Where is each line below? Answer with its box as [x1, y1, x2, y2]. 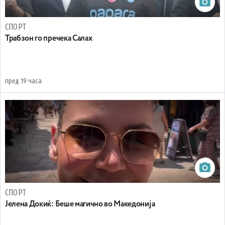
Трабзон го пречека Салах [5, 35, 92, 43]
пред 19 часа [5, 77, 42, 86]
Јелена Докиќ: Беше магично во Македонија [5, 200, 155, 209]
